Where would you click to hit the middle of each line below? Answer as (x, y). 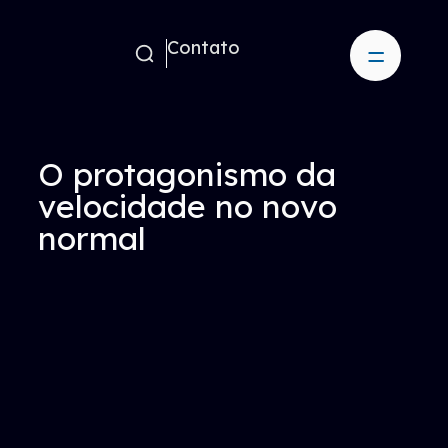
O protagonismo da (187, 174)
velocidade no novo (187, 206)
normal (92, 238)
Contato (204, 47)
